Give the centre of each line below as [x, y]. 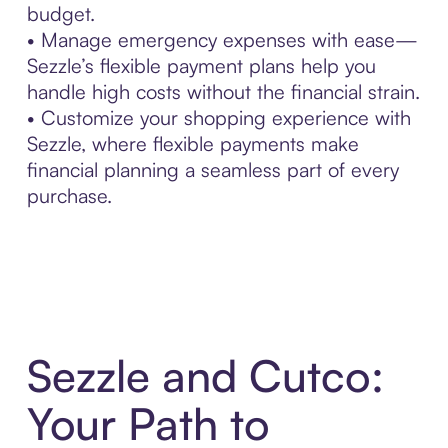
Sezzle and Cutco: [205, 375]
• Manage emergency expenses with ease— [222, 40]
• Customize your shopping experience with [218, 118]
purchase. [69, 196]
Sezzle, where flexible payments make [192, 144]
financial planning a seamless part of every [212, 170]
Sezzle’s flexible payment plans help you [201, 66]
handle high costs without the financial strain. [223, 92]
